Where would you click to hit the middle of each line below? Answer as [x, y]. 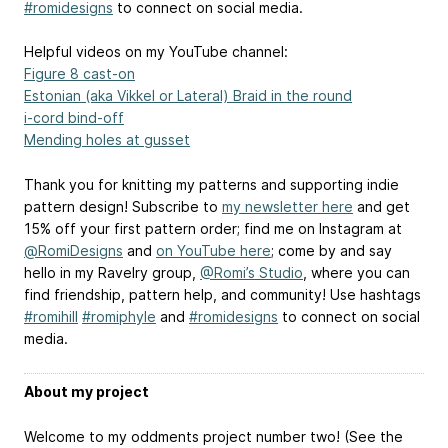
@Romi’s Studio [251, 273]
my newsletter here [287, 207]
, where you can [356, 273]
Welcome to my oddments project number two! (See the [213, 436]
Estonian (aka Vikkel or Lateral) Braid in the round [188, 96]
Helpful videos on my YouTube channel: [156, 52]
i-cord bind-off [74, 118]
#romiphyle [119, 317]
